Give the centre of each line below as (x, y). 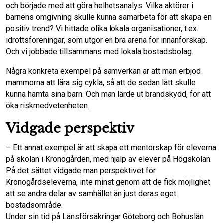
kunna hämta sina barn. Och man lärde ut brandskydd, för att (108, 94)
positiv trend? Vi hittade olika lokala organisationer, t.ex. (102, 29)
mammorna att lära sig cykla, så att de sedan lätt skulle (101, 82)
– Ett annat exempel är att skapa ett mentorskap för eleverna (111, 148)
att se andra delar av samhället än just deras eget (91, 193)
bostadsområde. (34, 205)
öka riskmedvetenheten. (48, 105)
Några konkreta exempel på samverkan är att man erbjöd (103, 71)
